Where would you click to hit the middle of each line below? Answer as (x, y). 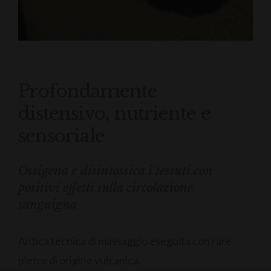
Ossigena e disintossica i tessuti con (115, 170)
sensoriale (61, 135)
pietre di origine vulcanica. (80, 260)
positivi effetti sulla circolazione (106, 187)
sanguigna (47, 204)
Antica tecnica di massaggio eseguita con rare (125, 240)
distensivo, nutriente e (114, 113)
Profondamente (88, 91)
